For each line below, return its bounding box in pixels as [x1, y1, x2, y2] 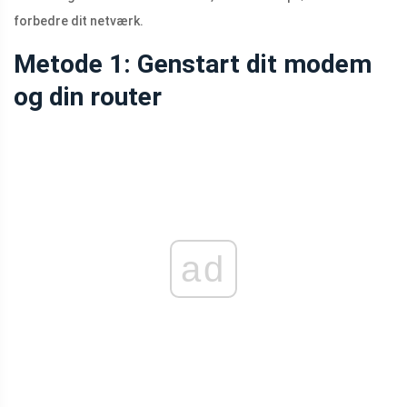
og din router [14, 82, 162, 113]
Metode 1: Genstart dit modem [14, 49, 372, 80]
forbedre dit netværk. [14, 14, 144, 29]
